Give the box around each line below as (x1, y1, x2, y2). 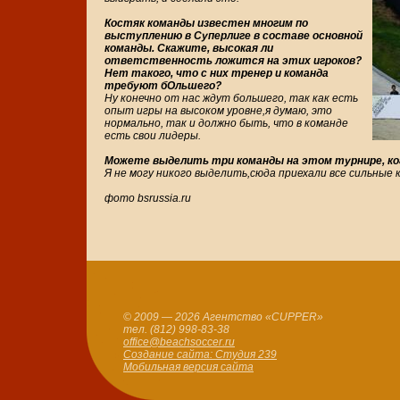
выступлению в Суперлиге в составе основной (104, 29, 362, 43)
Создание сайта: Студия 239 (123, 348, 277, 362)
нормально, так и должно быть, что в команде (104, 117, 348, 130)
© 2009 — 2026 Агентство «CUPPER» (123, 311, 323, 324)
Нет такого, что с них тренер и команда (104, 67, 329, 80)
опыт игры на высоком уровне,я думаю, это (104, 104, 332, 118)
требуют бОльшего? (104, 79, 221, 93)
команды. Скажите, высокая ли (104, 42, 273, 55)
